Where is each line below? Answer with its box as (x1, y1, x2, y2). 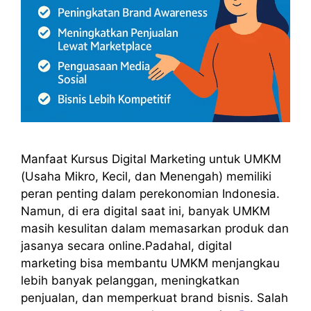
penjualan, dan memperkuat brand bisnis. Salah (21, 291, 288, 305)
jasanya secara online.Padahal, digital (21, 239, 232, 253)
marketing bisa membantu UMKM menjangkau (21, 256, 280, 271)
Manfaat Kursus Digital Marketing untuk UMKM (21, 152, 281, 167)
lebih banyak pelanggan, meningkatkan (21, 274, 239, 288)
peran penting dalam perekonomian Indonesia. (21, 187, 280, 201)
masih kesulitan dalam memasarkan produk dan (21, 221, 289, 236)
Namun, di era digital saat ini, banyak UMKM (21, 204, 270, 219)
